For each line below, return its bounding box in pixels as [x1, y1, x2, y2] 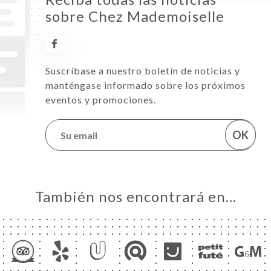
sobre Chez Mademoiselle [45, 7, 224, 25]
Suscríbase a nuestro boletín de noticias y [45, 65, 240, 76]
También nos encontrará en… [34, 188, 237, 205]
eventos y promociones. [45, 94, 156, 105]
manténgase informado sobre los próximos [45, 79, 246, 91]
